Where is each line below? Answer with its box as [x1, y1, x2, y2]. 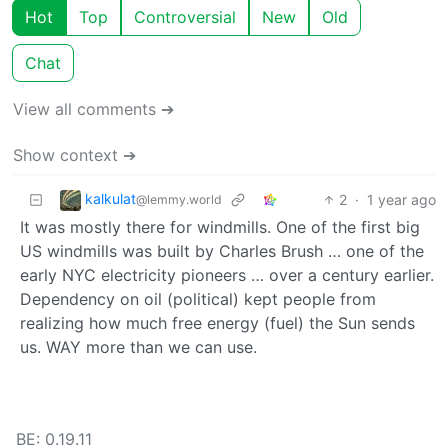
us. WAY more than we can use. [20, 336, 257, 357]
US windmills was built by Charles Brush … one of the [20, 240, 424, 261]
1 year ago [367, 190, 436, 208]
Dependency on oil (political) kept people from [20, 288, 376, 309]
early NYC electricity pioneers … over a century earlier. [20, 264, 434, 285]
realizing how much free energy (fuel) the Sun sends [20, 312, 415, 333]
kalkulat [85, 189, 136, 207]
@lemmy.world [136, 191, 222, 207]
